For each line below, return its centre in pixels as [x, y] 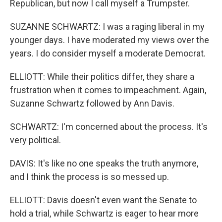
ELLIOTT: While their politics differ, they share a [102, 77]
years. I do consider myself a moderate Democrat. [108, 53]
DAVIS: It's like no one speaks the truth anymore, [104, 163]
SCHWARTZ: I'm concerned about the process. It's [109, 127]
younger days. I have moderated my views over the [110, 40]
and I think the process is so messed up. [89, 177]
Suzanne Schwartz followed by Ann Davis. [92, 103]
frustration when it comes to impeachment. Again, [108, 90]
